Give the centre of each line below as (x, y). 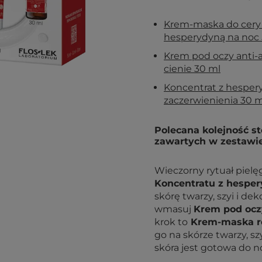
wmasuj (174, 209)
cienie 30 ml (192, 69)
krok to (171, 222)
